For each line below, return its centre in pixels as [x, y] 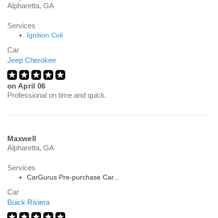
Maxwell [22, 138]
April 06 [32, 86]
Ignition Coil [45, 35]
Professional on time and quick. [57, 95]
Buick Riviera [28, 202]
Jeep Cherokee [32, 60]
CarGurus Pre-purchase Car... [73, 177]
